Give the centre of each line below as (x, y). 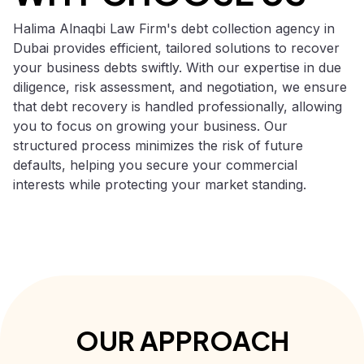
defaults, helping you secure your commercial (155, 165)
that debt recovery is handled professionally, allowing (178, 106)
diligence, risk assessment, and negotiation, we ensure (180, 87)
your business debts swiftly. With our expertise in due (177, 67)
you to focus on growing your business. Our (150, 126)
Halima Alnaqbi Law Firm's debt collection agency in (174, 28)
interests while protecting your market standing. (160, 184)
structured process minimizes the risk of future (158, 145)
